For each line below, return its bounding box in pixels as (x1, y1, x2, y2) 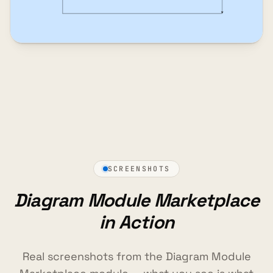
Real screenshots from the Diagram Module (22, 249, 251, 263)
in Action (99, 210, 174, 234)
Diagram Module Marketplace (13, 188, 260, 212)
